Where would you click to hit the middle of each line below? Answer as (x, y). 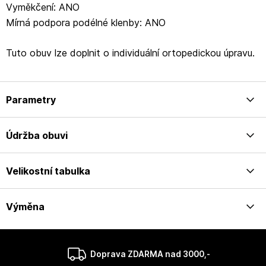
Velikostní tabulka (48, 171)
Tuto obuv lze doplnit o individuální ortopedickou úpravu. (130, 53)
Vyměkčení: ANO (43, 7)
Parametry (31, 100)
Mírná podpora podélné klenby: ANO (86, 23)
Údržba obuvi (37, 135)
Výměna (25, 207)
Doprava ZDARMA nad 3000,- (151, 254)
